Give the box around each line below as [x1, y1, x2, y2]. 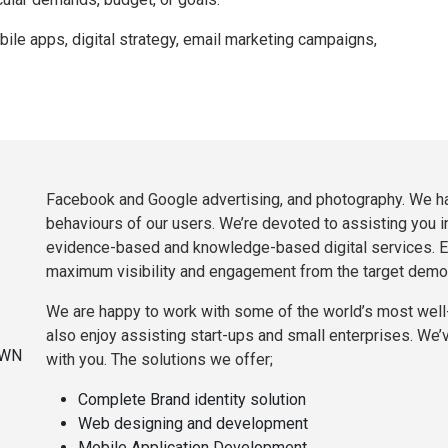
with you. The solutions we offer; [46, 349, 273, 369]
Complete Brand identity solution [78, 389, 306, 409]
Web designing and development [78, 413, 308, 433]
